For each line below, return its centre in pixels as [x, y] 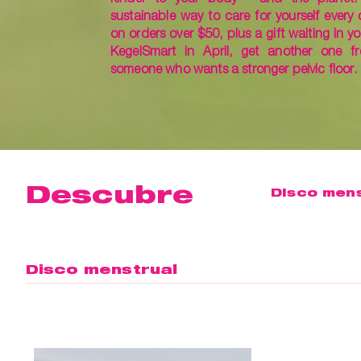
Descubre [110, 194]
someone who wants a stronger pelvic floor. [234, 68]
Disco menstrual [102, 269]
